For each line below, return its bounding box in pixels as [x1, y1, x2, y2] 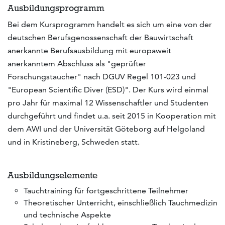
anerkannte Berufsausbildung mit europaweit [8, 45, 171, 55]
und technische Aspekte [24, 209, 111, 219]
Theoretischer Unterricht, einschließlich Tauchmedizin [24, 197, 217, 207]
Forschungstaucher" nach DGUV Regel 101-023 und [8, 71, 196, 81]
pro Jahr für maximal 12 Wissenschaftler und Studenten [8, 97, 208, 107]
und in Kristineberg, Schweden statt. [8, 137, 140, 147]
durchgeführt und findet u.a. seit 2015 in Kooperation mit [8, 110, 216, 121]
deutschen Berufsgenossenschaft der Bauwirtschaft [8, 32, 193, 42]
